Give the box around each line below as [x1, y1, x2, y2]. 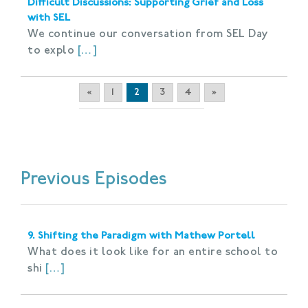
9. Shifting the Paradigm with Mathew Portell [27, 230, 255, 241]
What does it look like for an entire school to [27, 246, 278, 258]
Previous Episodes [21, 170, 167, 189]
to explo [27, 45, 74, 56]
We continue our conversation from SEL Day [27, 28, 269, 40]
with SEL [27, 12, 70, 23]
